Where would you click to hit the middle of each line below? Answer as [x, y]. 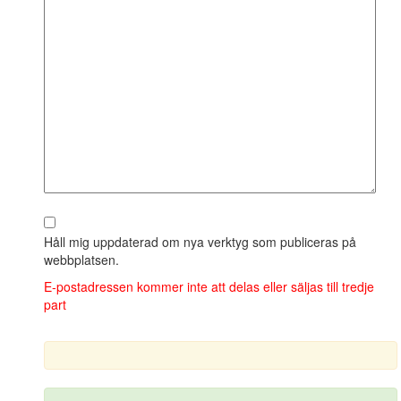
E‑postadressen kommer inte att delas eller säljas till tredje [209, 286]
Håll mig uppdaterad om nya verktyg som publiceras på [200, 241]
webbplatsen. [81, 259]
